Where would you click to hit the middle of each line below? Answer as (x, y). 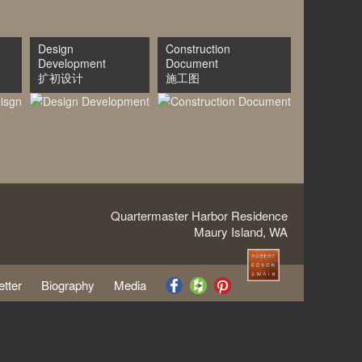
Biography (68, 284)
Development (72, 63)
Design (56, 48)
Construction (198, 48)
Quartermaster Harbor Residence (199, 215)
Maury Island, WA (241, 231)
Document (192, 63)
